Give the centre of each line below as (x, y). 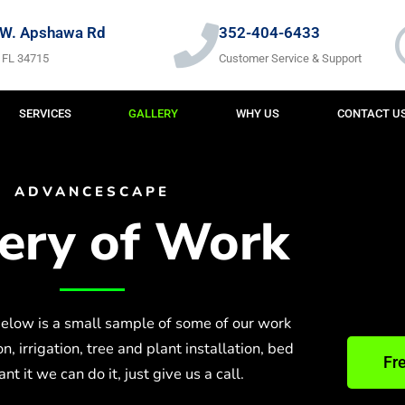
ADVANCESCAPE (92, 192)
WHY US (258, 114)
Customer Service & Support (290, 58)
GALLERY (154, 114)
